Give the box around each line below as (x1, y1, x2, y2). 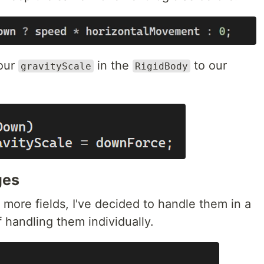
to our (190, 58, 227, 72)
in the (94, 58, 133, 72)
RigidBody (135, 60, 188, 72)
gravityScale (21, 60, 91, 72)
